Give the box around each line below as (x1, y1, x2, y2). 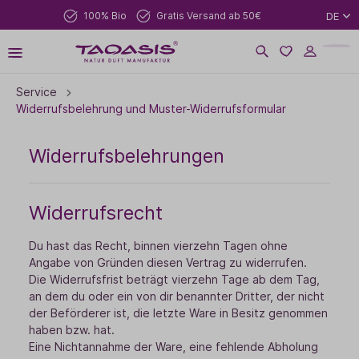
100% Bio (83, 9, 127, 22)
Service (16, 85, 57, 99)
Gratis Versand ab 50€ (155, 9, 261, 22)
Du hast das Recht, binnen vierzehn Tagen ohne (29, 239, 288, 252)
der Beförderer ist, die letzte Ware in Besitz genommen (29, 306, 328, 320)
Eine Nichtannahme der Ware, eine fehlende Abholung (29, 340, 318, 353)
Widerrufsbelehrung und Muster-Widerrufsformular (16, 102, 286, 115)
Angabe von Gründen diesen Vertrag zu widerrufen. (29, 256, 307, 269)
